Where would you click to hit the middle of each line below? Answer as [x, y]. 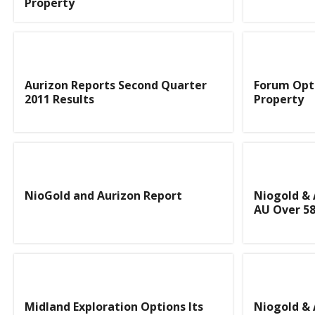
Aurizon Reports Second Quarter [116, 85]
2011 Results [59, 99]
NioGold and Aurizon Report [103, 196]
